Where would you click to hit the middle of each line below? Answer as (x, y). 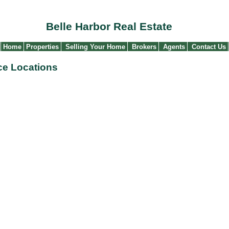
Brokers (144, 47)
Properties (41, 47)
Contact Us (209, 47)
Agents (174, 47)
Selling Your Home (95, 47)
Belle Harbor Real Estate (109, 27)
